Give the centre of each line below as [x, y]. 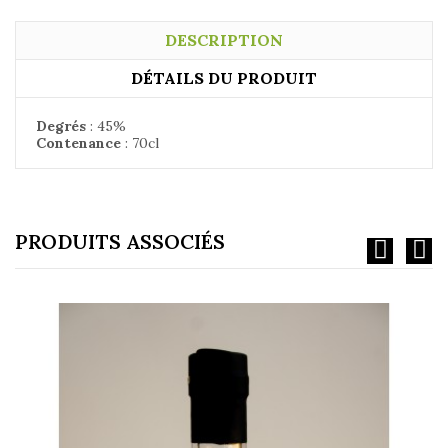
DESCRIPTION [224, 39]
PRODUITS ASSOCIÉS [120, 241]
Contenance [78, 142]
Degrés [61, 125]
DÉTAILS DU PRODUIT [224, 77]
